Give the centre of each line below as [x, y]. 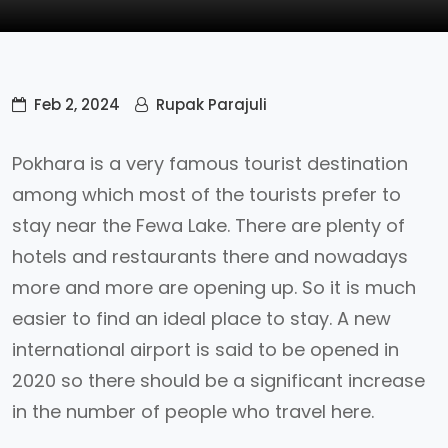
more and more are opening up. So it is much [214, 287]
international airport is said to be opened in [205, 349]
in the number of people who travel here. [195, 411]
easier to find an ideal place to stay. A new [201, 318]
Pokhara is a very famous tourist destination [210, 163]
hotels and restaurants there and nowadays [210, 256]
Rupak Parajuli [211, 104]
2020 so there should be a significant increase [218, 380]
